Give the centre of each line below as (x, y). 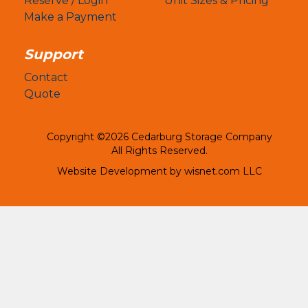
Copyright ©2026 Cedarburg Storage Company (159, 136)
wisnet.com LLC (223, 171)
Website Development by (120, 171)
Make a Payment (70, 16)
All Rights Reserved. (159, 150)
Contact (46, 77)
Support (54, 54)
